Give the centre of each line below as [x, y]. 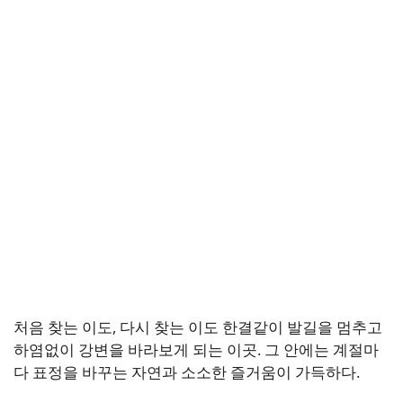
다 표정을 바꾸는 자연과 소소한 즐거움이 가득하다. [187, 372]
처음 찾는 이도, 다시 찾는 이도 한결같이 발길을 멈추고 [198, 327]
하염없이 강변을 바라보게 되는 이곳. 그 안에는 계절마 [196, 350]
